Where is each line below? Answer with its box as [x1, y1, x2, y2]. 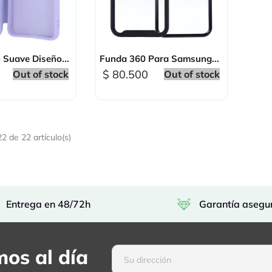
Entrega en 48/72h [6, 197, 91, 210]
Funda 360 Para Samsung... [100, 52, 220, 64]
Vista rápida [138, 50, 198, 63]
